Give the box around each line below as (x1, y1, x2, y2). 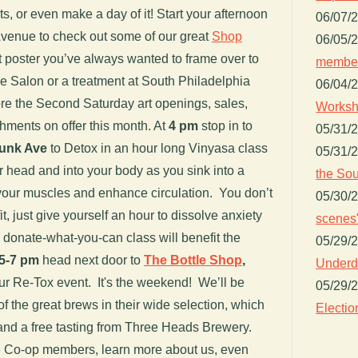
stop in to (198, 118, 253, 133)
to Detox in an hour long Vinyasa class (50, 141, 268, 155)
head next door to (39, 253, 144, 267)
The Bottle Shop (144, 253, 242, 267)
